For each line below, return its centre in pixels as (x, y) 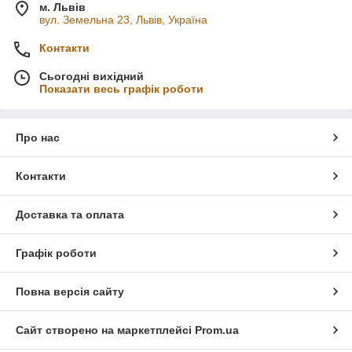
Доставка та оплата (70, 215)
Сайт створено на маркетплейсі (105, 330)
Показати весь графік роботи (121, 89)
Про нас (38, 138)
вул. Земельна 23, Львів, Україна (123, 20)
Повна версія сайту (70, 292)
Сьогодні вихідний (92, 77)
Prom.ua (217, 330)
